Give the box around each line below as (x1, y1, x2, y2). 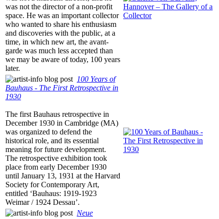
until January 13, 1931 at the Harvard (5, 172, 120, 180)
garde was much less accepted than (5, 46, 113, 55)
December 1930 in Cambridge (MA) (5, 119, 118, 128)
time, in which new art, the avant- (5, 38, 109, 46)
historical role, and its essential (5, 136, 99, 145)
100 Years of (77, 75, 115, 84)
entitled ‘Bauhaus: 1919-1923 (5, 189, 97, 198)
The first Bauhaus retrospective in (5, 110, 109, 119)
